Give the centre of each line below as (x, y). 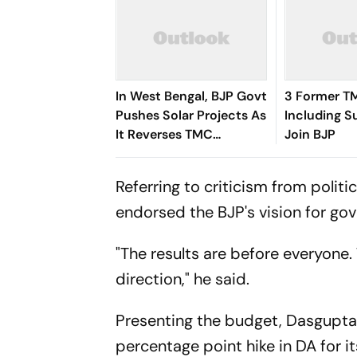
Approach (146, 153)
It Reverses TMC (165, 134)
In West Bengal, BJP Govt (192, 96)
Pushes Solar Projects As (191, 115)
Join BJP (310, 134)
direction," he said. (183, 279)
